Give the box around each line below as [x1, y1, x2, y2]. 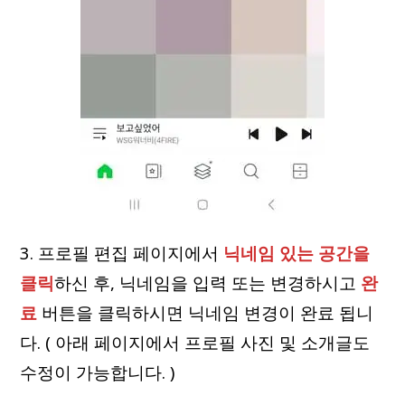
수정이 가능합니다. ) [20, 361, 175, 383]
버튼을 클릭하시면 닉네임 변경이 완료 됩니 [37, 301, 374, 324]
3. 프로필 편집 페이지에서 [20, 241, 224, 264]
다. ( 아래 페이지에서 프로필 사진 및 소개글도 [20, 331, 371, 353]
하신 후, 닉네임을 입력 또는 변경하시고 [54, 271, 362, 294]
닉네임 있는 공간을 [223, 241, 371, 264]
